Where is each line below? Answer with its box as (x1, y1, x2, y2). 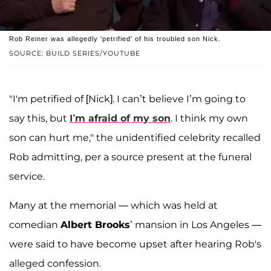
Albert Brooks (60, 219, 130, 231)
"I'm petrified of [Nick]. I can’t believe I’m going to (9, 93, 246, 105)
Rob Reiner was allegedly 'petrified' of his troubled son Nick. (9, 35, 221, 43)
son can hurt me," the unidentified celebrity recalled (9, 132, 261, 144)
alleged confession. (9, 258, 101, 270)
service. (9, 171, 45, 183)
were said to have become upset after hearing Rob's (9, 238, 261, 250)
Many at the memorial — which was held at (9, 200, 218, 212)
